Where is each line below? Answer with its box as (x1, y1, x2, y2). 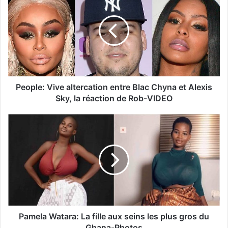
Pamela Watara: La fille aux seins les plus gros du (19, 211, 209, 221)
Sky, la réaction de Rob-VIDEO (55, 93, 173, 103)
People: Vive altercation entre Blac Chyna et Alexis (16, 81, 212, 92)
